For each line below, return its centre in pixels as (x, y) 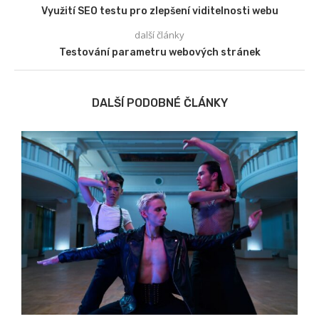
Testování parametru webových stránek (159, 52)
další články (159, 35)
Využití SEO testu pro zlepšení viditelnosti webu (159, 11)
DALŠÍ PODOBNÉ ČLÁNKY (159, 103)
